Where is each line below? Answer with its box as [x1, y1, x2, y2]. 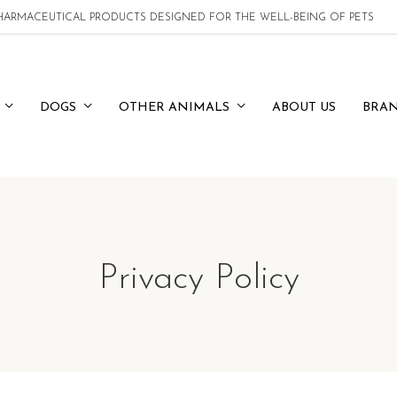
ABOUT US [271, 100, 336, 114]
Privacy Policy [97, 261, 300, 297]
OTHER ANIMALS [118, 100, 230, 114]
